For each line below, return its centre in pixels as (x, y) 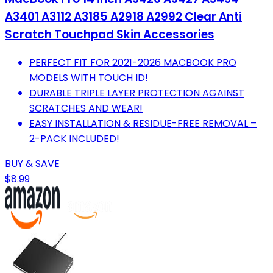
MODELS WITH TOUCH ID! (89, 78)
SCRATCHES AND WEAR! (86, 108)
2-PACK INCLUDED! (74, 139)
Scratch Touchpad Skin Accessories (110, 35)
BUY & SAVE (32, 164)
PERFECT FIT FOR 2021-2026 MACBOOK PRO (133, 63)
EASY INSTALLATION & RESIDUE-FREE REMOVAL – (143, 124)
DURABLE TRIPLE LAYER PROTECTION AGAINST (137, 93)
